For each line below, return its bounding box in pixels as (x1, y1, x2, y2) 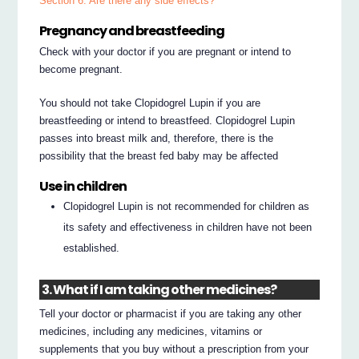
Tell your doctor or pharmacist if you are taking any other (39, 307, 302, 320)
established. (63, 241, 120, 254)
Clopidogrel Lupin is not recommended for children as (63, 200, 310, 212)
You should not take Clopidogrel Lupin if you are (39, 97, 261, 110)
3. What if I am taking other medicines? (42, 280, 277, 299)
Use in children (39, 177, 127, 196)
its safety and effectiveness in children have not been (63, 220, 313, 233)
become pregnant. (39, 63, 123, 76)
